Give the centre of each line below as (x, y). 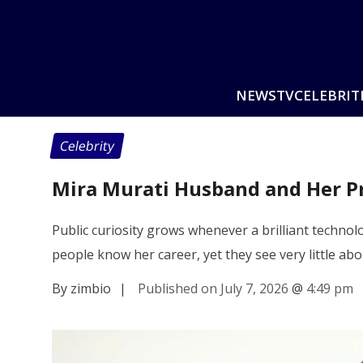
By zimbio (81, 288)
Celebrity (87, 146)
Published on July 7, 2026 (213, 288)
